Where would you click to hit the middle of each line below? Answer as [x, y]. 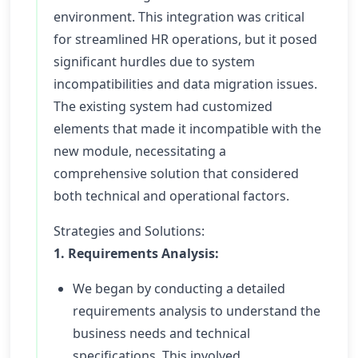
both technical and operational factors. [171, 196]
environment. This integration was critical [179, 17]
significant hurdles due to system [154, 62]
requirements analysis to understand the [197, 311]
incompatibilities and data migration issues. [185, 84]
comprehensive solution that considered [176, 173]
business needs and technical [161, 333]
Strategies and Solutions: [129, 231]
